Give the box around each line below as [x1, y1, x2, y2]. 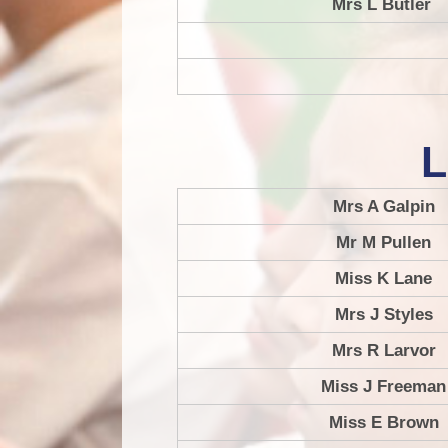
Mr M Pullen [336, 233, 431, 253]
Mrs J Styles [334, 305, 433, 325]
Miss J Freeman [321, 377, 446, 397]
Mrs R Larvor [331, 341, 436, 361]
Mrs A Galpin [332, 197, 435, 217]
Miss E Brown [328, 413, 439, 433]
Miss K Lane [335, 269, 432, 289]
